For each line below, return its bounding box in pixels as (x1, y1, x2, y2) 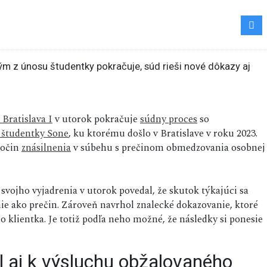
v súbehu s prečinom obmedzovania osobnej (71, 140, 265, 156)
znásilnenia (21, 140, 71, 156)
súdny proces (140, 111, 197, 128)
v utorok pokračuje (52, 111, 140, 128)
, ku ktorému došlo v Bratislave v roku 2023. (69, 126, 257, 142)
